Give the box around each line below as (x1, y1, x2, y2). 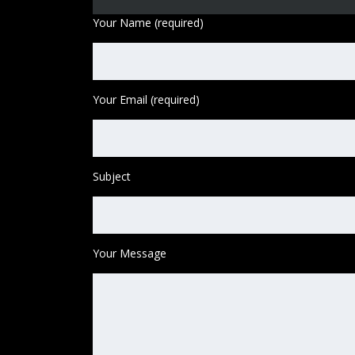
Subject (93, 168, 131, 184)
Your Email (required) (93, 91, 200, 107)
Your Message (93, 245, 166, 261)
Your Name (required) (93, 14, 204, 30)
